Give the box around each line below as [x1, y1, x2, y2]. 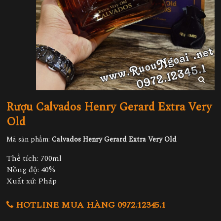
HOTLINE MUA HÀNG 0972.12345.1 [13, 198, 166, 212]
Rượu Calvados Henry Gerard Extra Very [6, 99, 212, 116]
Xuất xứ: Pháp [6, 175, 57, 187]
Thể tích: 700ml [6, 152, 62, 165]
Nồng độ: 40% [6, 164, 55, 176]
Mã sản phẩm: [6, 134, 52, 145]
